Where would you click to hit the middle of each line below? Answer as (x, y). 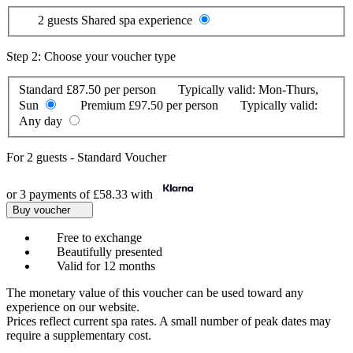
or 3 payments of (50, 195)
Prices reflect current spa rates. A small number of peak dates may (169, 321)
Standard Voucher (122, 158)
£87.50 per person (111, 90)
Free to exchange (98, 238)
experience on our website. (73, 307)
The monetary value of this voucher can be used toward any (155, 293)
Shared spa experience (138, 20)
